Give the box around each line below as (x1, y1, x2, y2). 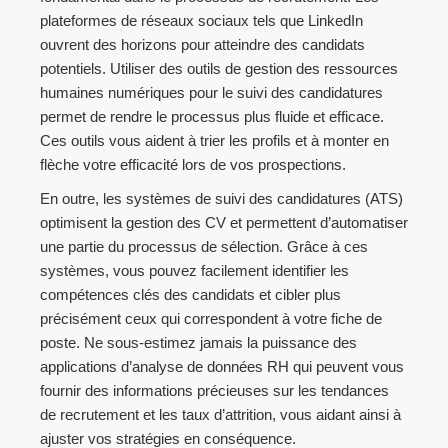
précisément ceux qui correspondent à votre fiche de (40, 309, 382, 327)
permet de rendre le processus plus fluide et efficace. (40, 107, 384, 125)
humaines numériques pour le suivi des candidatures (40, 83, 383, 101)
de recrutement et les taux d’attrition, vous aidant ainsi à (40, 405, 401, 423)
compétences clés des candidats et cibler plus (40, 285, 341, 303)
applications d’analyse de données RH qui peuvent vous (40, 357, 404, 375)
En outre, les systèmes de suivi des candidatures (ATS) (40, 189, 403, 207)
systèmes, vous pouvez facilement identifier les (40, 261, 349, 279)
